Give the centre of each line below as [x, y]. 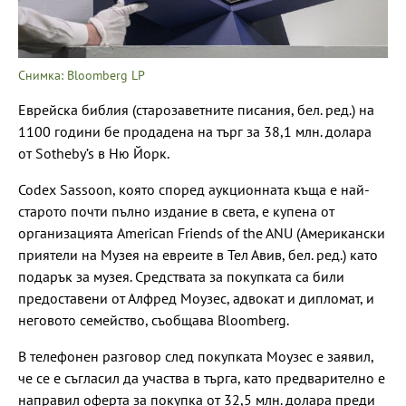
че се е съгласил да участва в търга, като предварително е [202, 377]
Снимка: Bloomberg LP [82, 75]
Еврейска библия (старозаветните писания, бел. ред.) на [196, 109]
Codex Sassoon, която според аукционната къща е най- [194, 189]
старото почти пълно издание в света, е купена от [176, 211]
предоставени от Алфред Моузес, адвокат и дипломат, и [196, 298]
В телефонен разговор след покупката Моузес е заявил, [196, 356]
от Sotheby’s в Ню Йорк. [94, 153]
